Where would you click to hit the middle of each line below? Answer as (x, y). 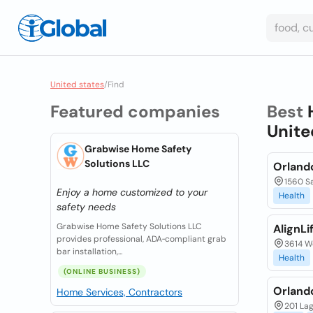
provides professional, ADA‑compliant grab (141, 239)
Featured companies (135, 111)
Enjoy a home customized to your (132, 192)
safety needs (86, 207)
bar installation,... (89, 252)
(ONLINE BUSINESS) (102, 271)
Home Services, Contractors (119, 292)
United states (77, 85)
